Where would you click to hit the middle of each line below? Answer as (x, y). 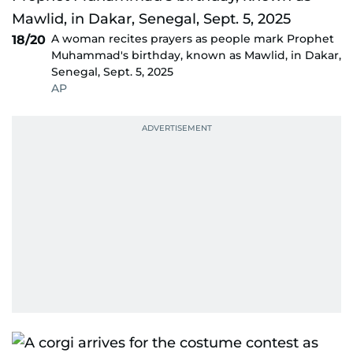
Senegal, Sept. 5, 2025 (112, 72)
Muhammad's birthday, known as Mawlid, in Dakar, (196, 55)
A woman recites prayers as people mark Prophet (193, 39)
